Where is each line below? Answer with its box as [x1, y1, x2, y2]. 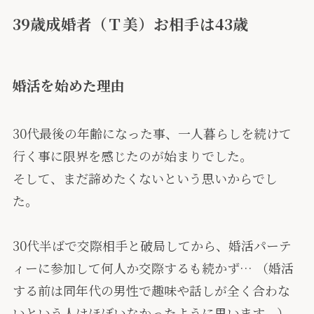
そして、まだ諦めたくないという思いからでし [12, 169, 278, 188]
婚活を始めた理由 [12, 74, 125, 95]
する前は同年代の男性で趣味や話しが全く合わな [12, 281, 290, 300]
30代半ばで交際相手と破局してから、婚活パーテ [12, 236, 292, 255]
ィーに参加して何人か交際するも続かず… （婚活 [12, 259, 294, 278]
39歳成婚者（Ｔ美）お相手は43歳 [12, 12, 248, 34]
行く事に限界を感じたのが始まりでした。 [12, 146, 252, 165]
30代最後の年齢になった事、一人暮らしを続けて [12, 124, 292, 143]
